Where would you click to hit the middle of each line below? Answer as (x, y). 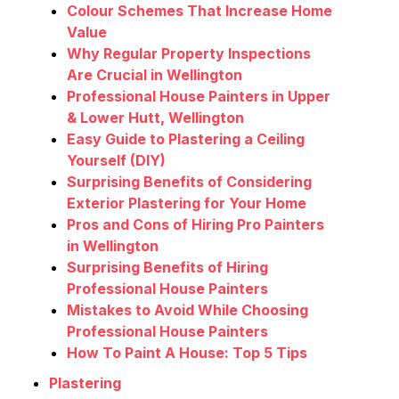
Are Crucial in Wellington (155, 75)
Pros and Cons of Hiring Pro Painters (195, 225)
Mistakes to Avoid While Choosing (187, 310)
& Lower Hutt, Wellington (155, 118)
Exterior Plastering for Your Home (187, 204)
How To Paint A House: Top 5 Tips (187, 353)
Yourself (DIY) (116, 161)
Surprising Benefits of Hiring (167, 268)
